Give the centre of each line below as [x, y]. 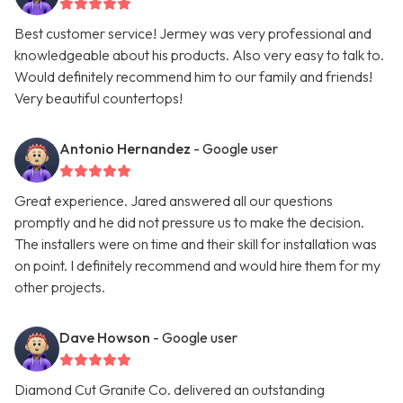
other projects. [60, 287]
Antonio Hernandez [125, 149]
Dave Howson [105, 338]
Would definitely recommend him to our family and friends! [193, 77]
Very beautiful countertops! [99, 99]
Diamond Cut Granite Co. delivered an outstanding [170, 390]
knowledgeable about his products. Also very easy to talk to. [199, 55]
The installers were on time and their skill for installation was [196, 244]
